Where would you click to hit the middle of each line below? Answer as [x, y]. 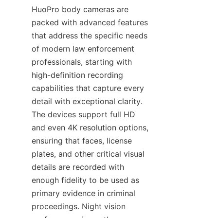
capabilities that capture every [88, 88]
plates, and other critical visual [88, 154]
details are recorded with [78, 167]
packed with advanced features [90, 23]
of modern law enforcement [83, 49]
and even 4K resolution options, [90, 128]
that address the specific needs [90, 36]
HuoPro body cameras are [80, 9]
